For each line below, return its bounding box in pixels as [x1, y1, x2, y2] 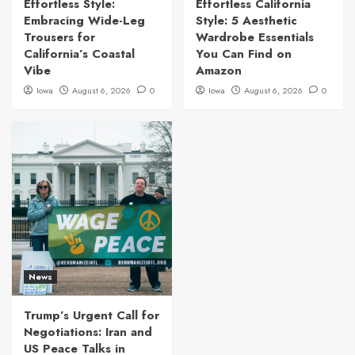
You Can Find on [195, 45, 292, 63]
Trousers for [24, 29, 95, 47]
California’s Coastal [24, 45, 135, 63]
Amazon [195, 62, 242, 80]
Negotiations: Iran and [24, 323, 152, 342]
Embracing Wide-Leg [24, 12, 145, 30]
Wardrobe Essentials [195, 29, 314, 47]
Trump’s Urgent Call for [24, 307, 159, 325]
